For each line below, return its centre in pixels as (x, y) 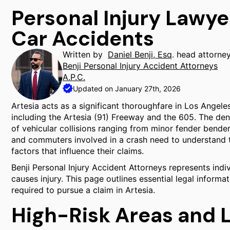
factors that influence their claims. (78, 151)
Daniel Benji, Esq (140, 54)
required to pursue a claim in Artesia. (83, 190)
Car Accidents (83, 39)
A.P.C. (74, 77)
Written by (85, 54)
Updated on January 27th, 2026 (127, 89)
